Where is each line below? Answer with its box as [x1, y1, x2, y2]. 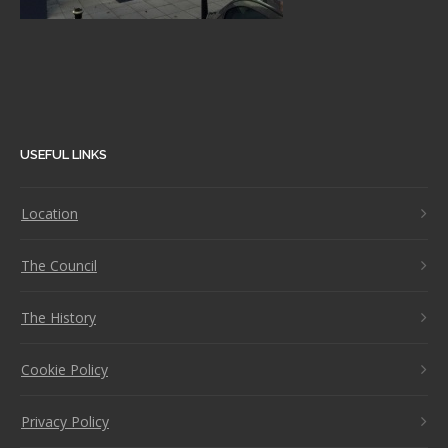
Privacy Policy [21, 412, 109, 432]
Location [21, 204, 78, 224]
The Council [21, 256, 97, 276]
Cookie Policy [21, 360, 108, 380]
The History [21, 308, 96, 328]
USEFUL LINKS [20, 147, 107, 163]
